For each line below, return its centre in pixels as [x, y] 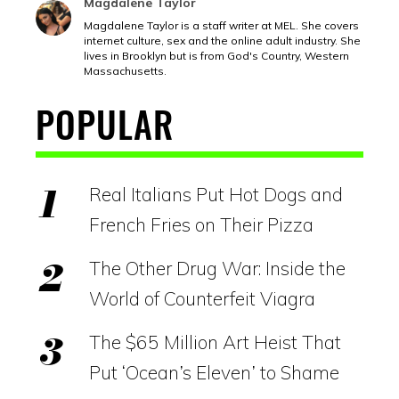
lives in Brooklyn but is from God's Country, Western [216, 55]
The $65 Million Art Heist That [215, 342]
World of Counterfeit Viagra [202, 298]
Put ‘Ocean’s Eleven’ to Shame [214, 372]
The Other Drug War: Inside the [217, 268]
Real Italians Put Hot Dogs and [216, 194]
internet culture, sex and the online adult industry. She [222, 40]
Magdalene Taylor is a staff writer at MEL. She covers [221, 25]
